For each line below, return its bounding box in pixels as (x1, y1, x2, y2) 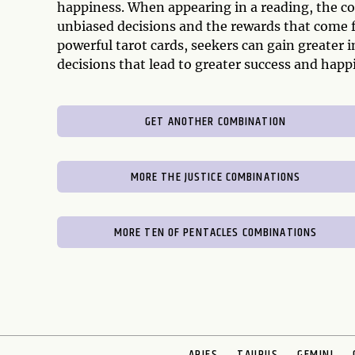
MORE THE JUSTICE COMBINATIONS (130, 166, 301, 187)
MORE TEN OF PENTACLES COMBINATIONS (113, 222, 318, 242)
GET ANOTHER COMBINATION (145, 111, 286, 132)
